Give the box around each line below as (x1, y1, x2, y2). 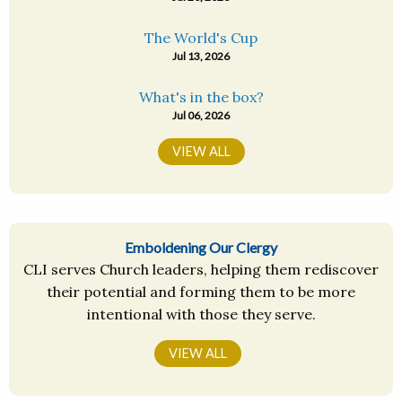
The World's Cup (144, 29, 258, 48)
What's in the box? (138, 88, 264, 107)
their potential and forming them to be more (47, 283, 355, 301)
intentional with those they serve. (86, 305, 316, 324)
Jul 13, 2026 (172, 49, 230, 64)
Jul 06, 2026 (172, 109, 230, 123)
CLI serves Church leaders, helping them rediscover (23, 260, 379, 279)
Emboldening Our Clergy (125, 239, 277, 257)
